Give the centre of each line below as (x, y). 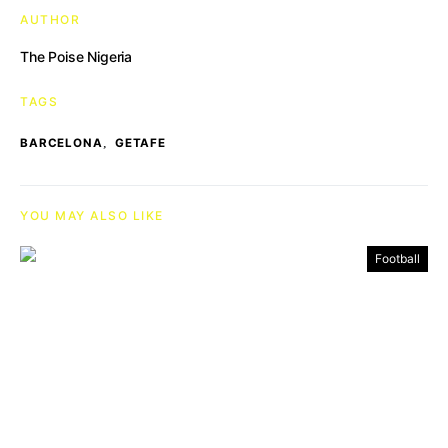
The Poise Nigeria (76, 56)
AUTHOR (50, 19)
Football (397, 258)
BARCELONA (61, 143)
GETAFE (140, 143)
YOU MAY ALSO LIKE (92, 215)
